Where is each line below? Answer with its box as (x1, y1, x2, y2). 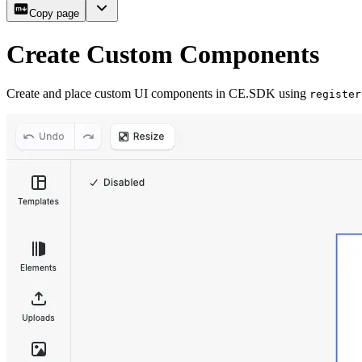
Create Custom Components (6, 39, 319, 69)
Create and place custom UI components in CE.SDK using (6, 86, 309, 101)
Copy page (29, 7, 79, 20)
